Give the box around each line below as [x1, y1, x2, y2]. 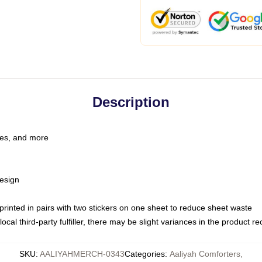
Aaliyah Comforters [170, 249, 240, 258]
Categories [125, 249, 165, 258]
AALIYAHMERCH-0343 [40, 249, 125, 258]
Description [92, 94, 170, 110]
